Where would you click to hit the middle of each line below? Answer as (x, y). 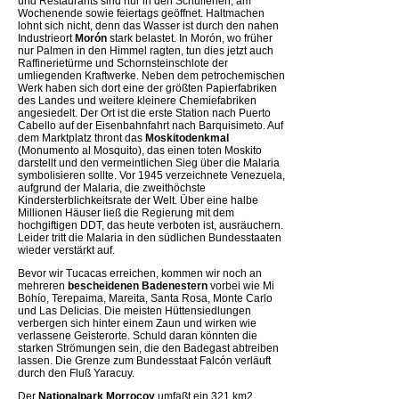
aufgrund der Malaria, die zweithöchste (112, 187)
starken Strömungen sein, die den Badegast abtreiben (148, 348)
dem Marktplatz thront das (81, 138)
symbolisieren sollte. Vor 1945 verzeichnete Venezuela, (151, 175)
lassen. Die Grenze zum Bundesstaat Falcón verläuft (144, 360)
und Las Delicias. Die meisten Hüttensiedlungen (134, 310)
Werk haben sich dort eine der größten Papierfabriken (147, 88)
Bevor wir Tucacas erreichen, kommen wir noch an (140, 273)
